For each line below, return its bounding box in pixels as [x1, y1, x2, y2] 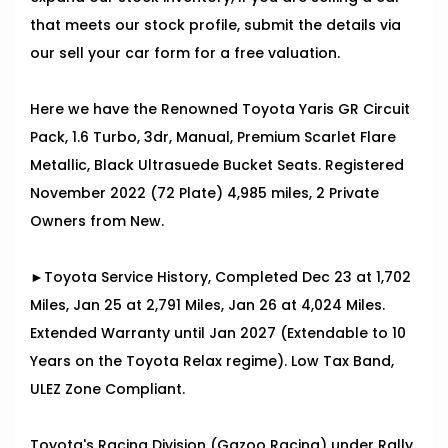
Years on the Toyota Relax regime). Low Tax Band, [30, 351, 394, 372]
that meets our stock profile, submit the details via [30, 15, 401, 36]
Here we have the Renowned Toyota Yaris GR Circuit [30, 99, 410, 120]
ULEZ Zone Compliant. [30, 379, 185, 400]
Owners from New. [30, 211, 164, 232]
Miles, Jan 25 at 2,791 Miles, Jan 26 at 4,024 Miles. [30, 295, 385, 316]
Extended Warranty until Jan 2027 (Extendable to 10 [30, 323, 406, 344]
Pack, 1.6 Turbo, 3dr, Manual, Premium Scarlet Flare [30, 127, 396, 148]
